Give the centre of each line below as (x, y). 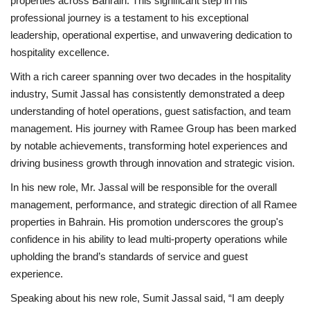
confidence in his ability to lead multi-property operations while (149, 239)
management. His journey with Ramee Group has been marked (153, 128)
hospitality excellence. (60, 52)
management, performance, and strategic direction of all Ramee (154, 204)
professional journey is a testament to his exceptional (129, 18)
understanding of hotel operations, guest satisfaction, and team (151, 111)
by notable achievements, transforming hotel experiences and (149, 146)
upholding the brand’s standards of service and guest (129, 256)
